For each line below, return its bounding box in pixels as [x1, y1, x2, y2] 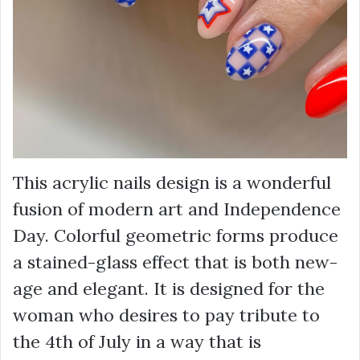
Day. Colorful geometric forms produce [13, 223, 338, 247]
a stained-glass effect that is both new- [13, 250, 337, 273]
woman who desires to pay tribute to [13, 303, 320, 326]
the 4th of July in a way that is [13, 329, 261, 353]
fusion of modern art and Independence [13, 197, 341, 220]
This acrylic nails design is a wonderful [13, 170, 331, 194]
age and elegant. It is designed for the [13, 276, 325, 300]
